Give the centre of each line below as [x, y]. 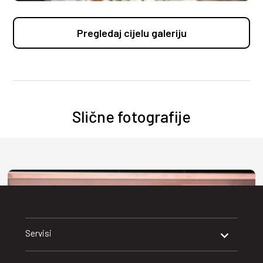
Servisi [38, 233]
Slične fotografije [131, 117]
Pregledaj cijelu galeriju [131, 33]
